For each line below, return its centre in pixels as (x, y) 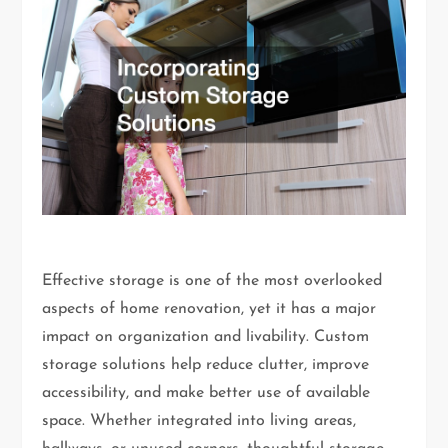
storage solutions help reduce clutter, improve (206, 365)
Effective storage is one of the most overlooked (212, 281)
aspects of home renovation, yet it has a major (209, 309)
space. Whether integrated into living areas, (199, 421)
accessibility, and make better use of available (206, 393)
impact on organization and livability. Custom (206, 337)
